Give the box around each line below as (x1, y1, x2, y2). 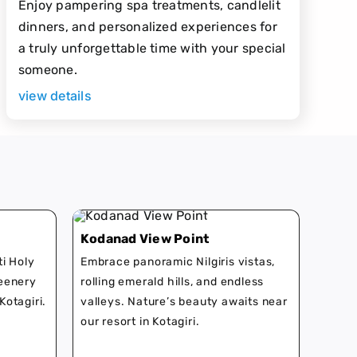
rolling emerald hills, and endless (80, 275, 265, 289)
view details (18, 87, 92, 104)
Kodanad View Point (80, 231, 210, 247)
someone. (18, 61, 77, 77)
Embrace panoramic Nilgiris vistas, (80, 255, 276, 269)
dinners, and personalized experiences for (18, 18, 277, 34)
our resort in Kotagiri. (80, 315, 200, 329)
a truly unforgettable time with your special (18, 40, 286, 56)
